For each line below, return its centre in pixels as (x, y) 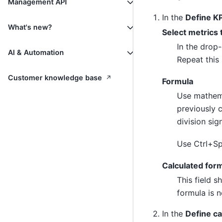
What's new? (30, 27)
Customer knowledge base (56, 78)
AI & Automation (36, 53)
